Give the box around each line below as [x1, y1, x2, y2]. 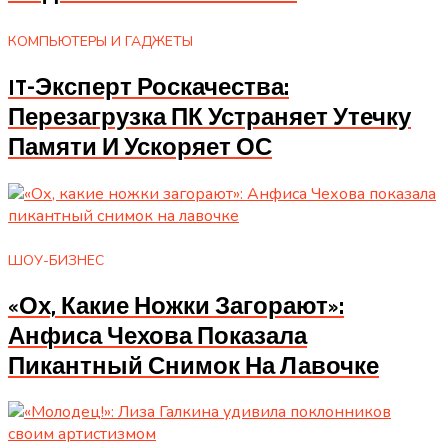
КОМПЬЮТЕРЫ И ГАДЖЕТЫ [8, 32, 193, 52]
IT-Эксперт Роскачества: [8, 73, 289, 104]
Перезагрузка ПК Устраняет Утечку [8, 103, 411, 134]
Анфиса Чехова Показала [8, 321, 307, 352]
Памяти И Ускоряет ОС [8, 133, 272, 164]
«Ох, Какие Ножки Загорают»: [8, 291, 344, 322]
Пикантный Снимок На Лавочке [8, 351, 379, 382]
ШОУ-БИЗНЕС [8, 250, 104, 270]
